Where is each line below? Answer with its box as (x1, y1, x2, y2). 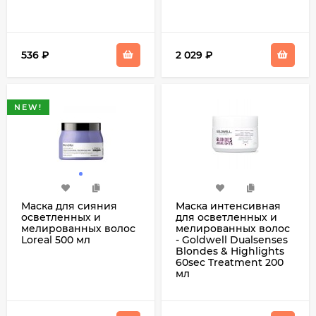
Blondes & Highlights (176, 245, 284, 257)
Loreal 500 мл (21, 233, 90, 246)
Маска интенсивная (176, 200, 281, 212)
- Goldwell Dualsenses (176, 233, 288, 246)
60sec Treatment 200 (176, 256, 284, 269)
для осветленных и (176, 211, 277, 224)
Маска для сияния (21, 200, 117, 212)
